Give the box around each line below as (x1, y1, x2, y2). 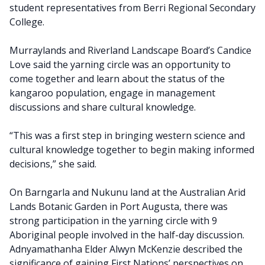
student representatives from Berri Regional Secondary (9, 1, 256, 15)
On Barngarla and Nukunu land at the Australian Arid (9, 186, 245, 199)
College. (9, 15, 44, 29)
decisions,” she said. (9, 157, 96, 171)
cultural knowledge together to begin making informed (9, 143, 254, 157)
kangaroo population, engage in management (9, 86, 215, 100)
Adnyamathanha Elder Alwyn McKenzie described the (9, 243, 243, 256)
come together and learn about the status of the (9, 72, 225, 86)
